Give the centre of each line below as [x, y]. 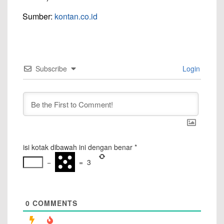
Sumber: [38, 16]
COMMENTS [54, 203]
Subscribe [51, 68]
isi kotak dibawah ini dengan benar [78, 147]
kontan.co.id [76, 16]
